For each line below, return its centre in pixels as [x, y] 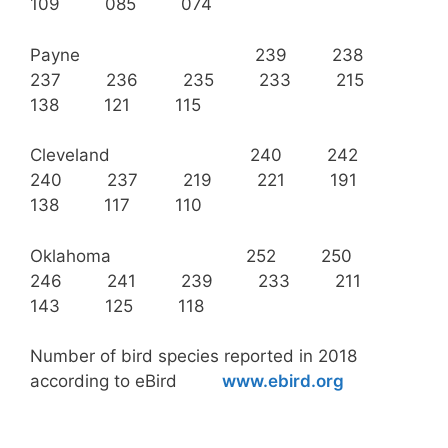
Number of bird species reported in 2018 [193, 356]
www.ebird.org [283, 381]
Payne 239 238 [216, 54]
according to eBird [126, 381]
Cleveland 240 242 [214, 155]
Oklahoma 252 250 [211, 255]
